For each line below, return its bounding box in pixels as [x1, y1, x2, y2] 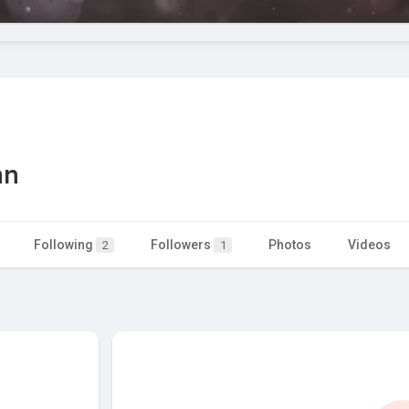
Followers [151, 237, 214, 253]
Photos [268, 237, 311, 253]
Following [34, 237, 96, 253]
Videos [348, 237, 391, 253]
